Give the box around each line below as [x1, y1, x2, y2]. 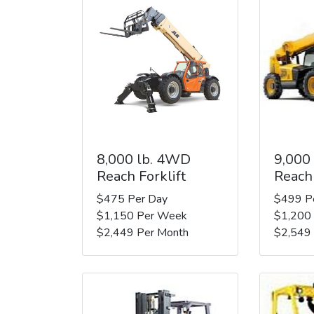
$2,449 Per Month [97, 224, 189, 240]
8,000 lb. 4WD [97, 149, 191, 169]
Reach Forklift [97, 166, 186, 186]
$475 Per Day [97, 191, 168, 207]
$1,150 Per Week [97, 207, 187, 224]
